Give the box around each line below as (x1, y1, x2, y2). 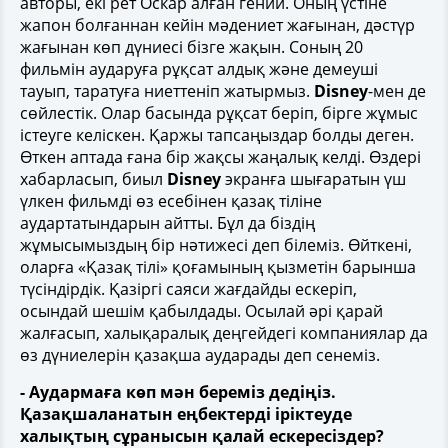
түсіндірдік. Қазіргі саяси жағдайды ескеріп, (20, 277, 357, 300)
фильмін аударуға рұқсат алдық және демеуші (20, 57, 378, 80)
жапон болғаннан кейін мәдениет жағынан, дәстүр (20, 13, 415, 36)
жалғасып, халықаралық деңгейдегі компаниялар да (20, 321, 428, 344)
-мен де (368, 79, 426, 102)
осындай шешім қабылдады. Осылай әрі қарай (20, 299, 383, 322)
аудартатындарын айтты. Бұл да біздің (20, 211, 315, 234)
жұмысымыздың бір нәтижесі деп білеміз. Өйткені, (20, 233, 412, 256)
